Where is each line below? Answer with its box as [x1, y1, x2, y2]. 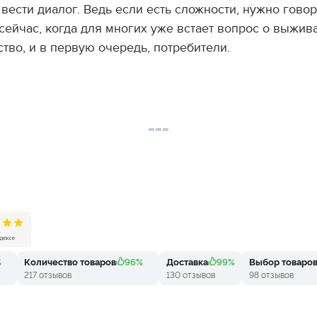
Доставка [166, 255, 208, 268]
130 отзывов [166, 268, 215, 281]
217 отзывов [23, 268, 71, 281]
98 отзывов [248, 268, 294, 281]
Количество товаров [23, 255, 116, 268]
